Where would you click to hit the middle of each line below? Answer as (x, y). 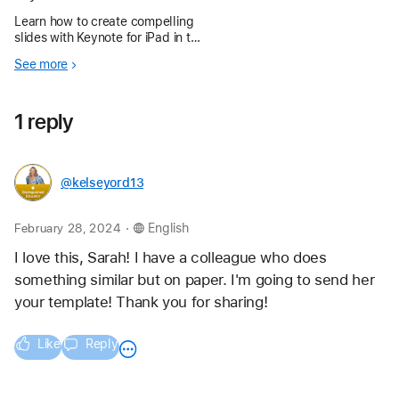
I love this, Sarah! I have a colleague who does (173, 258)
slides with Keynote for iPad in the (110, 38)
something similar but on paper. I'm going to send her (196, 280)
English (168, 228)
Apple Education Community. (96, 54)
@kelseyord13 (102, 183)
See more (41, 65)
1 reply (44, 122)
